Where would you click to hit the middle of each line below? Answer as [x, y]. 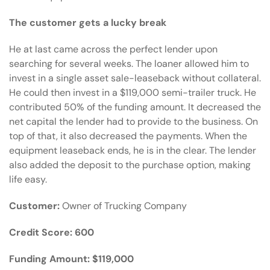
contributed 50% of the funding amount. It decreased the [135, 107]
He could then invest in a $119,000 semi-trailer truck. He [133, 93]
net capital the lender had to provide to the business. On [133, 122]
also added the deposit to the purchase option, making [130, 165]
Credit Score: [41, 233]
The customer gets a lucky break [88, 23]
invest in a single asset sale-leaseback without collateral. [135, 78]
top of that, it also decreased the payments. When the [128, 136]
